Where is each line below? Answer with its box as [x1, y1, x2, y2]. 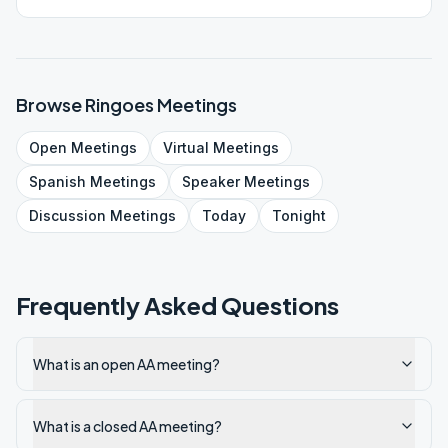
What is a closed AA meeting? [33, 417, 222, 435]
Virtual [163, 139, 209, 156]
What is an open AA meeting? [33, 355, 220, 373]
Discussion [29, 207, 106, 224]
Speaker [182, 173, 240, 190]
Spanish [29, 173, 86, 190]
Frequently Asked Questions [16, 290, 339, 320]
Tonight [272, 207, 326, 224]
